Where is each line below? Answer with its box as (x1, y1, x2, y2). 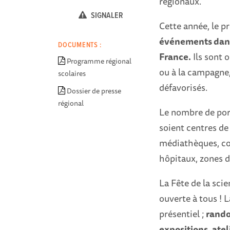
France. (159, 49, 191, 64)
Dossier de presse (67, 85, 122, 97)
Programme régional (67, 55, 132, 67)
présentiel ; (159, 206, 206, 221)
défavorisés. (159, 80, 207, 95)
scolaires (58, 68, 86, 80)
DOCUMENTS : (58, 41, 102, 50)
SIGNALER (89, 10, 124, 22)
